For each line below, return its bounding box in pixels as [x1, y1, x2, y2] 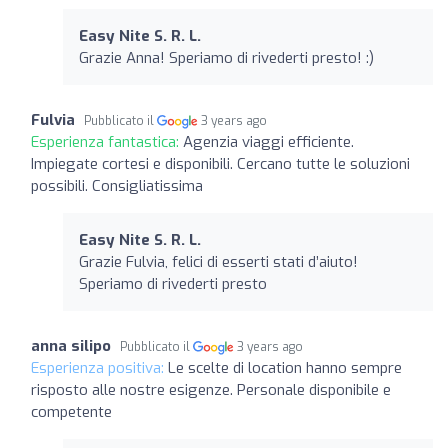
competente [31, 401, 112, 422]
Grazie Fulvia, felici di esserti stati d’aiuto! [79, 251, 358, 272]
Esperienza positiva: [31, 357, 168, 378]
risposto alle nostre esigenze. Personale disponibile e [31, 379, 391, 400]
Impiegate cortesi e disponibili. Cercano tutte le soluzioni [31, 153, 410, 174]
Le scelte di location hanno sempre [168, 357, 402, 378]
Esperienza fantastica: [31, 131, 183, 152]
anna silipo [31, 335, 111, 356]
